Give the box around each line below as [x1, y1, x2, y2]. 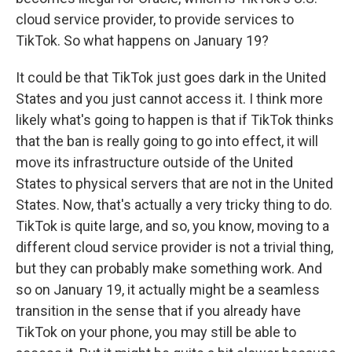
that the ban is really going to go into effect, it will [16, 133, 318, 149]
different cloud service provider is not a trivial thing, [16, 239, 333, 255]
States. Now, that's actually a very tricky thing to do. [16, 196, 332, 213]
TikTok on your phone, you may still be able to [16, 324, 296, 340]
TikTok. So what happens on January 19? [16, 32, 269, 49]
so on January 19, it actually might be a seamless [16, 281, 320, 298]
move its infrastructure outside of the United [16, 154, 293, 170]
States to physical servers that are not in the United [16, 175, 333, 192]
